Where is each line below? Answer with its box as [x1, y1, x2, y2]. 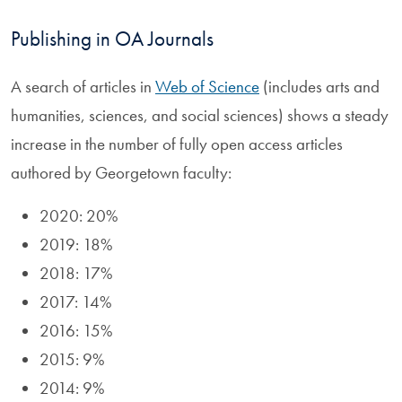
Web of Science [155, 74, 259, 98]
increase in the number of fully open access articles [11, 132, 343, 155]
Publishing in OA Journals [11, 24, 214, 52]
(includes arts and [259, 74, 380, 98]
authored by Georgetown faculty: [11, 161, 232, 184]
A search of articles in [11, 74, 155, 98]
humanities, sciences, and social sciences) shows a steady [11, 103, 389, 127]
